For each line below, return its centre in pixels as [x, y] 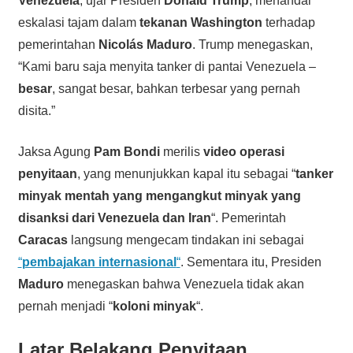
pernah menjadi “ [65, 306]
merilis [181, 151]
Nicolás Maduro [145, 44]
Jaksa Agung [56, 151]
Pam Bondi [126, 151]
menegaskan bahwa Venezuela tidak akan [184, 284]
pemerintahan [58, 44]
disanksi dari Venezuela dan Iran [114, 217]
